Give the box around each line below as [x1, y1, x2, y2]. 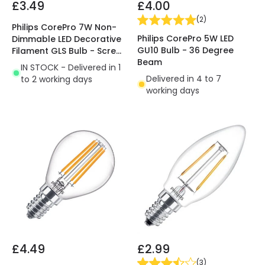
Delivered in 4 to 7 [146, 72, 221, 85]
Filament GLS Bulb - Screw [12, 44, 123, 57]
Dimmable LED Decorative [12, 33, 121, 45]
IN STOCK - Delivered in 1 [21, 61, 121, 73]
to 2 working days [21, 73, 92, 85]
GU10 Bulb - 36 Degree [137, 44, 234, 56]
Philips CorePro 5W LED [137, 32, 234, 44]
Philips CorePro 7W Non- [12, 21, 117, 33]
